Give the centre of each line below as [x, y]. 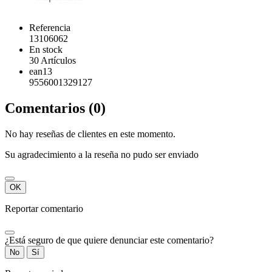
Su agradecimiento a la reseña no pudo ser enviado [102, 154]
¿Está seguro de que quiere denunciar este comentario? [109, 240]
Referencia [50, 28]
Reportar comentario [44, 208]
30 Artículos [53, 61]
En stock [46, 50]
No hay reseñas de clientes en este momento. [90, 134]
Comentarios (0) [55, 108]
